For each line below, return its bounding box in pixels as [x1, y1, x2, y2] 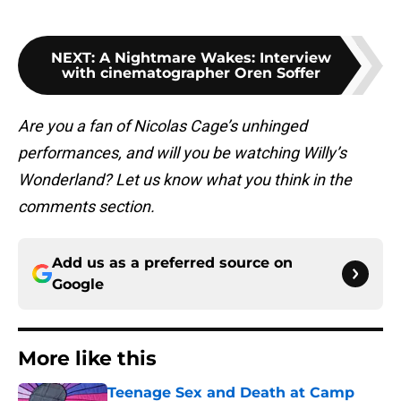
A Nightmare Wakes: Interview [98, 49, 331, 67]
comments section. [18, 197, 155, 217]
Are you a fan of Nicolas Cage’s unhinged [18, 116, 307, 136]
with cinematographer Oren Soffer [61, 64, 320, 82]
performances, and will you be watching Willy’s [18, 143, 346, 163]
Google [52, 276, 104, 294]
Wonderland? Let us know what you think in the [18, 170, 352, 190]
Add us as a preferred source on [52, 254, 293, 272]
